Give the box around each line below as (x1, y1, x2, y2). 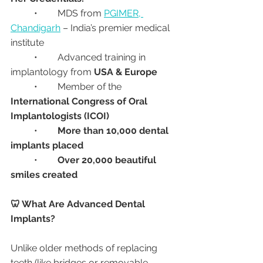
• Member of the (58, 81, 124, 92)
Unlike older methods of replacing (11, 242, 160, 254)
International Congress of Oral (11, 96, 150, 107)
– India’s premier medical (60, 22, 172, 33)
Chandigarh (11, 22, 60, 33)
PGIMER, (104, 8, 143, 19)
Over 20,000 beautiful (58, 154, 159, 166)
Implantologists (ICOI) (11, 110, 109, 122)
